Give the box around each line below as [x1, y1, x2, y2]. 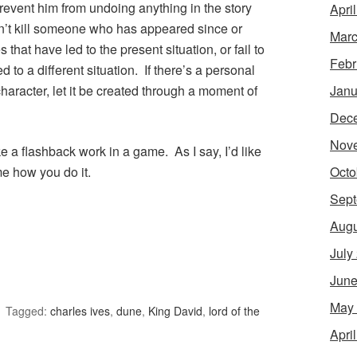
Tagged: [6, 303, 50, 320]
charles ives [50, 303, 110, 320]
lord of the [209, 303, 260, 320]
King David [148, 303, 202, 320]
